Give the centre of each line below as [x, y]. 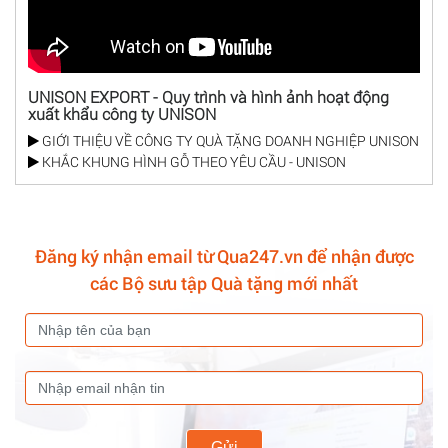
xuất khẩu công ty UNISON [122, 114]
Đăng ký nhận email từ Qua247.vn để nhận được [224, 255]
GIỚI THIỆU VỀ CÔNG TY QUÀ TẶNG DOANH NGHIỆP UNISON [229, 141]
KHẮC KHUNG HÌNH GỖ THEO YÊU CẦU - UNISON [192, 162]
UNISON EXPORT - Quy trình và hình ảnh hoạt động [208, 97]
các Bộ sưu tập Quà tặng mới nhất [224, 282]
